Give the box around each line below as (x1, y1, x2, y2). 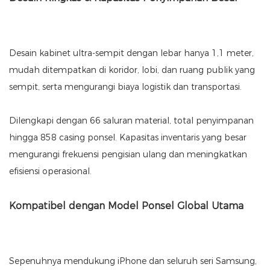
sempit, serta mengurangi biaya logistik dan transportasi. (9, 81, 242, 93)
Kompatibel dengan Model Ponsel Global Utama (9, 200, 243, 212)
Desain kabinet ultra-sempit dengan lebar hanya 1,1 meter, (9, 48, 254, 59)
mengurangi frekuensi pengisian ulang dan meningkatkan (9, 149, 247, 160)
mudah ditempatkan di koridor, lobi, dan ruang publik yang (9, 64, 255, 76)
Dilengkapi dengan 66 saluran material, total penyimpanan (9, 115, 254, 127)
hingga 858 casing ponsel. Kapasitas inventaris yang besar (9, 132, 246, 143)
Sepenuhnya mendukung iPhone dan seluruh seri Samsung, (9, 256, 257, 267)
